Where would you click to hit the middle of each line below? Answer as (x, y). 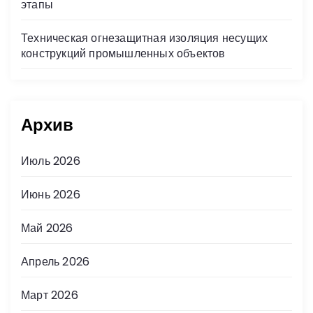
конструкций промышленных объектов (123, 53)
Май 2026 (47, 228)
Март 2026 (50, 295)
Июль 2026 (51, 161)
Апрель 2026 (56, 261)
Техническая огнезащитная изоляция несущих (145, 38)
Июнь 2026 (51, 194)
